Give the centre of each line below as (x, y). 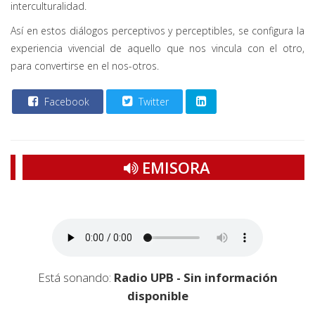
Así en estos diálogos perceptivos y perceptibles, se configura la (157, 31)
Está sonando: (76, 278)
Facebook (65, 102)
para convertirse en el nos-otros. (85, 66)
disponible (157, 296)
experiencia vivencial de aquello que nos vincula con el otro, (157, 49)
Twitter (152, 102)
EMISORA (174, 168)
